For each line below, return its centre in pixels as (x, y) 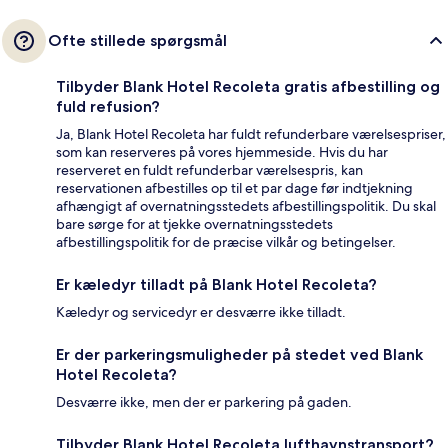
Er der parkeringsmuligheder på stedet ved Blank (239, 355)
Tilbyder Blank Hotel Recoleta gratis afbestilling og (248, 87)
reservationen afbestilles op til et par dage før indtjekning (234, 188)
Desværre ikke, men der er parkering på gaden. (204, 402)
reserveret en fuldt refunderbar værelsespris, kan (209, 170)
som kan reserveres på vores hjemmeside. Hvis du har (222, 152)
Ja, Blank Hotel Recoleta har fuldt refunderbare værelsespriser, (251, 134)
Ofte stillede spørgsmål (137, 41)
